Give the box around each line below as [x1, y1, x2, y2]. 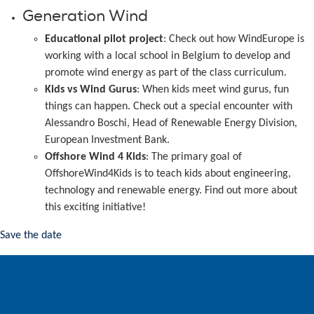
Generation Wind [22, 6, 148, 26]
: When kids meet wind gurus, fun [137, 84, 289, 95]
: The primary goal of [146, 151, 242, 163]
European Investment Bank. [45, 135, 170, 146]
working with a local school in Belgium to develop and [45, 50, 290, 62]
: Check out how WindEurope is [163, 34, 304, 45]
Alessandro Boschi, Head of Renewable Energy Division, [45, 118, 297, 129]
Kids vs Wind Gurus [45, 84, 137, 95]
